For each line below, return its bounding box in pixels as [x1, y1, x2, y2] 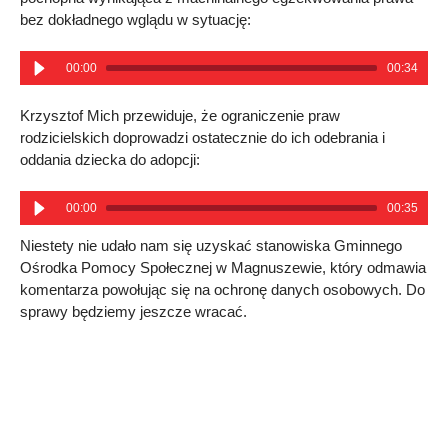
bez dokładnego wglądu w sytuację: [20, 11, 251, 28]
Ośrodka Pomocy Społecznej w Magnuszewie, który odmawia [20, 259, 426, 276]
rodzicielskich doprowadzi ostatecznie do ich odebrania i [20, 129, 385, 146]
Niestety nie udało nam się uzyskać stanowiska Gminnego [20, 237, 402, 254]
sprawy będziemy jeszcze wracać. [20, 303, 247, 320]
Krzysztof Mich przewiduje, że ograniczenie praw [20, 107, 340, 124]
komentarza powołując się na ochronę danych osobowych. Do [20, 281, 425, 298]
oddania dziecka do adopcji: [20, 151, 200, 168]
